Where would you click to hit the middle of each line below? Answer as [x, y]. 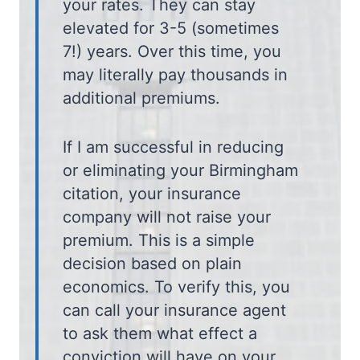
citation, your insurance [152, 193]
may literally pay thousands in [175, 74]
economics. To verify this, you [176, 286]
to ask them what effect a [160, 333]
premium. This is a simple [159, 240]
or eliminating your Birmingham [180, 170]
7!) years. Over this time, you [172, 51]
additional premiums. [141, 98]
